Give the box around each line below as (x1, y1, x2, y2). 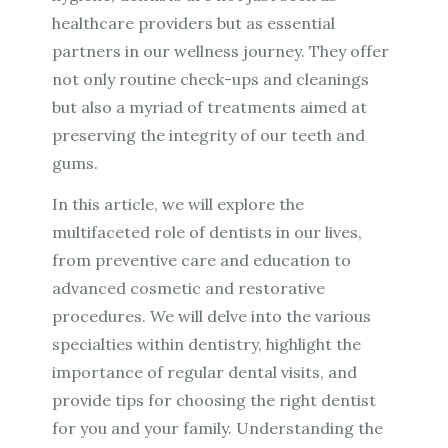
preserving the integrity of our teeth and (52, 125, 366, 146)
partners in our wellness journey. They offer (52, 41, 390, 62)
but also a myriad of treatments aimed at (52, 97, 368, 118)
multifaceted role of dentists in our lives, (52, 222, 363, 243)
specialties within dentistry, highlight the (52, 334, 362, 355)
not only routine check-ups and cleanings (52, 69, 370, 90)
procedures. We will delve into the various (52, 306, 372, 327)
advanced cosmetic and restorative (52, 278, 326, 299)
